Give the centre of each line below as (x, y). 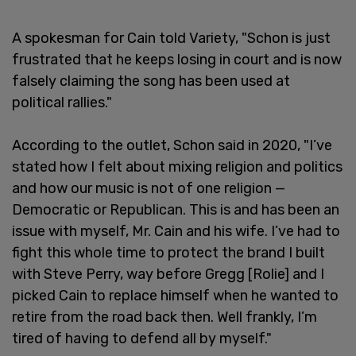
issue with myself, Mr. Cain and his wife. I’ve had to (176, 231)
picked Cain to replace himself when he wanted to (175, 295)
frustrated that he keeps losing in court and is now (177, 59)
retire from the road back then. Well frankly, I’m (164, 317)
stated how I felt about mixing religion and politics (177, 166)
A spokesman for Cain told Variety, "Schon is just (171, 38)
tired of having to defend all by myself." (142, 338)
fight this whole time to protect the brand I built (168, 252)
